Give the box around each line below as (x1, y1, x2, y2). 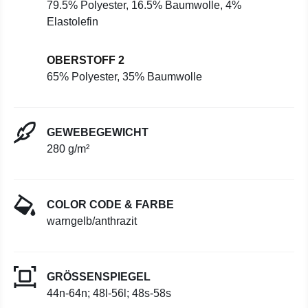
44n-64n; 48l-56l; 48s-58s (47, 287, 171, 299)
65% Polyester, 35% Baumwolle (47, 71, 202, 82)
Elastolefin (47, 16, 98, 27)
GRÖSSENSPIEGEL (47, 271, 151, 283)
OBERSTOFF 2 (47, 54, 124, 66)
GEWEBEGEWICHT (47, 126, 148, 138)
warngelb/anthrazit (47, 215, 137, 227)
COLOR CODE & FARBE (47, 199, 174, 210)
